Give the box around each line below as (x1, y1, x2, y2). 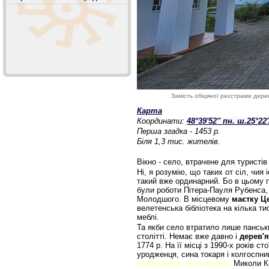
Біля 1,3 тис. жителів (137, 137, 218, 146)
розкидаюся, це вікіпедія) (137, 259, 231, 268)
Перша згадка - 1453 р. (137, 127, 220, 136)
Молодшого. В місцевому (137, 195, 232, 204)
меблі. (137, 213, 162, 222)
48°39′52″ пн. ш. (187, 117, 247, 125)
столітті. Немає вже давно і (137, 232, 240, 241)
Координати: (137, 116, 187, 125)
